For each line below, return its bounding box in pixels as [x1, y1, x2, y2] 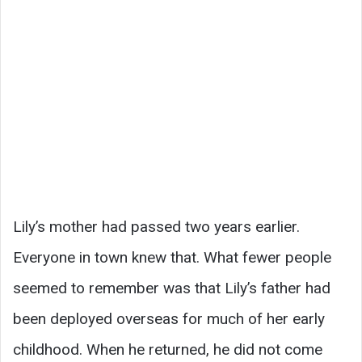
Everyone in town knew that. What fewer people [13, 248, 331, 267]
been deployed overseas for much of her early [13, 309, 325, 329]
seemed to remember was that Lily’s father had [13, 279, 330, 298]
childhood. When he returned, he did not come [13, 340, 322, 360]
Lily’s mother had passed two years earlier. [13, 217, 300, 237]
